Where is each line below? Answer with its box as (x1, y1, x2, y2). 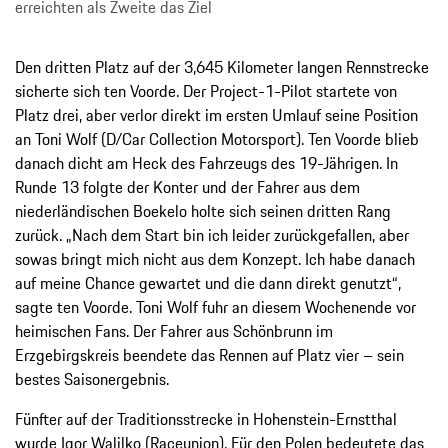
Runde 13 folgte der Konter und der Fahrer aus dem (15, 175, 360, 200)
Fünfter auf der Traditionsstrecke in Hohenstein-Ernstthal (15, 407, 397, 432)
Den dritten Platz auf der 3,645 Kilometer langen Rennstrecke (15, 55, 429, 80)
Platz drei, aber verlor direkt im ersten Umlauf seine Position (15, 103, 418, 128)
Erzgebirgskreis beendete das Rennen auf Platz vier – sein (15, 343, 404, 368)
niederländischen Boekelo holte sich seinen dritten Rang (15, 199, 391, 224)
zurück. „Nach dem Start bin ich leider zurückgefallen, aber (15, 223, 409, 248)
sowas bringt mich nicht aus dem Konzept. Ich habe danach (15, 247, 415, 272)
